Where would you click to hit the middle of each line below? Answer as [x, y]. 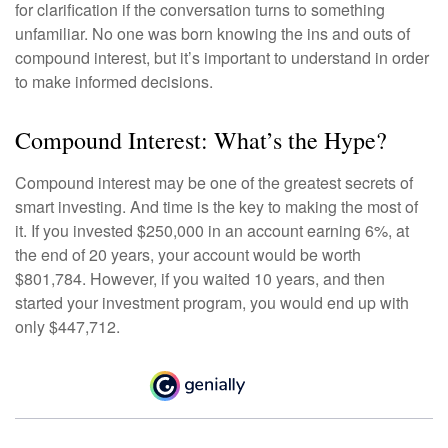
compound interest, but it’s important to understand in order [222, 58]
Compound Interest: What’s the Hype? [201, 140]
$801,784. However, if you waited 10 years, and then [200, 279]
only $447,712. [67, 327]
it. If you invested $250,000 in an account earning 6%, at [212, 231]
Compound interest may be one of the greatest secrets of [214, 183]
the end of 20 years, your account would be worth [188, 255]
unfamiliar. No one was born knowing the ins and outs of [212, 34]
